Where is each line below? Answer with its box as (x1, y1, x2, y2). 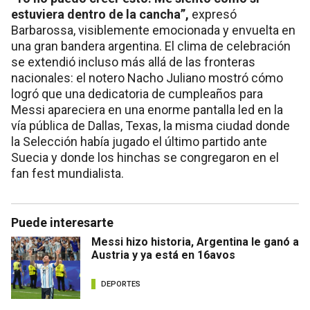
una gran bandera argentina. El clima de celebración (11, 39, 291, 54)
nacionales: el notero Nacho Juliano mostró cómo (11, 71, 283, 86)
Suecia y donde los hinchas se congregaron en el (11, 150, 279, 165)
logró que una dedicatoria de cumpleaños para (11, 86, 263, 102)
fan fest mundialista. (11, 166, 124, 181)
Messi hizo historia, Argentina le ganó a (91, 235, 299, 249)
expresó (189, 7, 237, 22)
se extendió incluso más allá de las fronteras (11, 55, 255, 70)
